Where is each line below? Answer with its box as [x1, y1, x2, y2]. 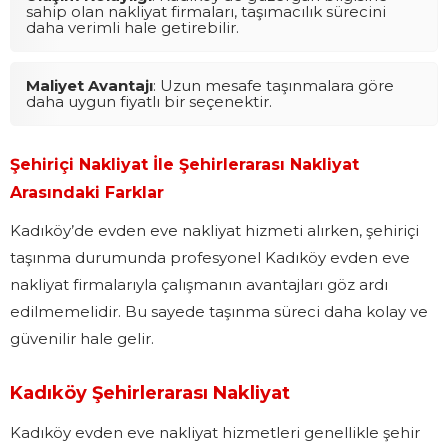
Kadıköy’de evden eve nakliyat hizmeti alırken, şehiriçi [10, 220, 419, 240]
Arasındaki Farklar [10, 182, 164, 202]
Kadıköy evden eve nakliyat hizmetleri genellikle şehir [10, 422, 420, 442]
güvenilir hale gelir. [10, 328, 154, 348]
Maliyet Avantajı [26, 75, 153, 95]
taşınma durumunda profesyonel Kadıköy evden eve [10, 247, 410, 267]
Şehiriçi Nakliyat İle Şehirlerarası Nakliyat [10, 154, 359, 174]
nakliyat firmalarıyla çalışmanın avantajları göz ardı [10, 274, 388, 294]
